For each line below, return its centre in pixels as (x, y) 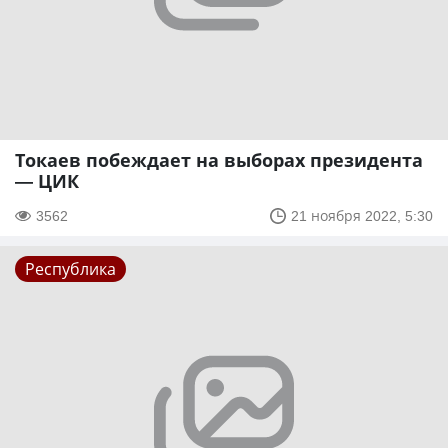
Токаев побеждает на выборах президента (219, 160)
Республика (70, 269)
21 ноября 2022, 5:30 (362, 216)
